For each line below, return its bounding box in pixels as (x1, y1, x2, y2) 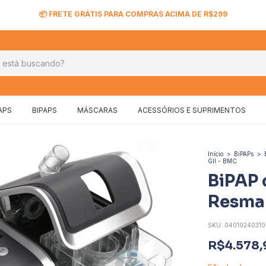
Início (208, 150, 223, 157)
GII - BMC (208, 157, 237, 164)
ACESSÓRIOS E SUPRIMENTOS (137, 106, 246, 115)
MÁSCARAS (77, 106, 118, 115)
